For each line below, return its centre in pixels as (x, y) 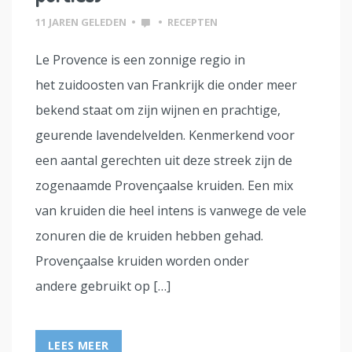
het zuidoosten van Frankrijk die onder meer (166, 85)
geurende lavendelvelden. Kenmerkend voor (165, 136)
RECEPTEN (192, 22)
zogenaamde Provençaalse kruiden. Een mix (164, 186)
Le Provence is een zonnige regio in (140, 60)
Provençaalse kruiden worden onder (142, 261)
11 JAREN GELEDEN (81, 22)
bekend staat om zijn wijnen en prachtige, (158, 110)
